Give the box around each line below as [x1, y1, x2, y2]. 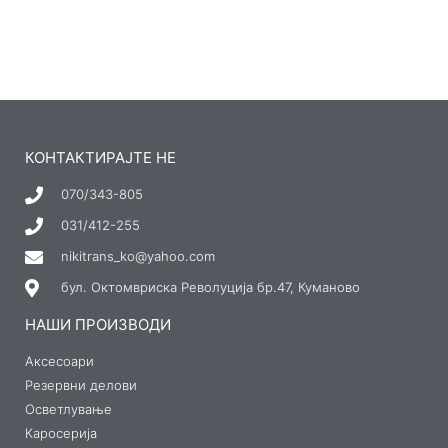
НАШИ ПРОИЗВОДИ [25, 315, 171, 335]
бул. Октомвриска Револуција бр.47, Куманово [60, 279, 360, 296]
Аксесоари [25, 353, 94, 370]
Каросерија [25, 425, 97, 442]
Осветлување [25, 401, 112, 418]
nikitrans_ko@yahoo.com [60, 248, 215, 265]
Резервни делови [25, 377, 137, 394]
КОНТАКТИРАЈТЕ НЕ [25, 148, 176, 168]
